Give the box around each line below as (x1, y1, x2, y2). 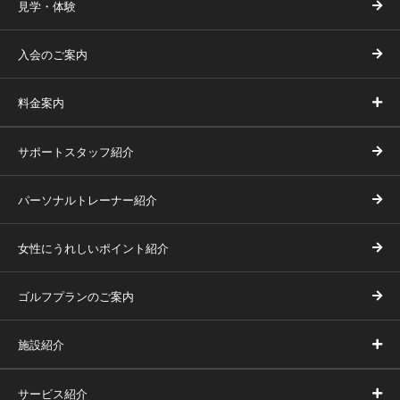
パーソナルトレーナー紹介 (18, 190, 157, 208)
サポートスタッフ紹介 (18, 142, 134, 160)
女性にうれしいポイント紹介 (18, 238, 169, 256)
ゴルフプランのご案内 (18, 287, 134, 304)
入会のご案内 (18, 45, 87, 62)
